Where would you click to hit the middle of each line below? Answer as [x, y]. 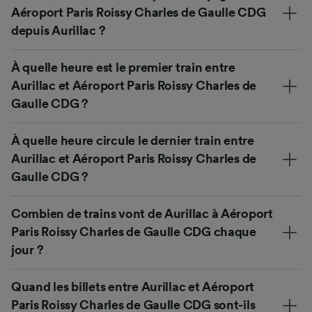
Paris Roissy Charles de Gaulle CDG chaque [134, 232]
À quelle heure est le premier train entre [123, 67]
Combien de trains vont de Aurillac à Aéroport [142, 213]
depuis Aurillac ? [58, 30]
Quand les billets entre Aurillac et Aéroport [133, 287]
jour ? [28, 250]
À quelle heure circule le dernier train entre [133, 140]
